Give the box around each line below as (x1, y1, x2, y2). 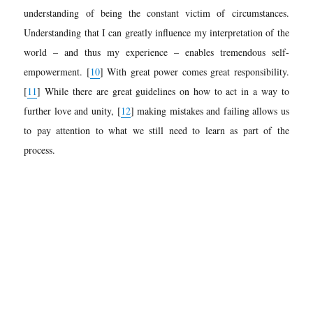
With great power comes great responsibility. (103, 64, 289, 78)
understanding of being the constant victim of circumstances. (24, 6, 289, 20)
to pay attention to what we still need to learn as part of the (24, 123, 289, 137)
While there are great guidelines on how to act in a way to (41, 84, 289, 98)
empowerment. (24, 64, 87, 78)
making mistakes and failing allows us (133, 103, 289, 117)
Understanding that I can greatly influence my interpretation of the (24, 25, 289, 39)
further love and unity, (24, 103, 117, 117)
